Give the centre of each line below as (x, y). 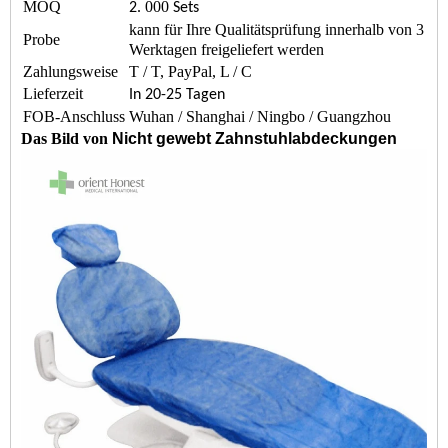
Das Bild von (66, 138)
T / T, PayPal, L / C (190, 71)
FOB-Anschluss (74, 116)
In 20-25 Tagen (177, 95)
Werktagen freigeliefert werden (226, 49)
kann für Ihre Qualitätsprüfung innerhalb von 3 (276, 29)
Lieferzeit (53, 93)
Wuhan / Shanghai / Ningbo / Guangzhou (260, 116)
